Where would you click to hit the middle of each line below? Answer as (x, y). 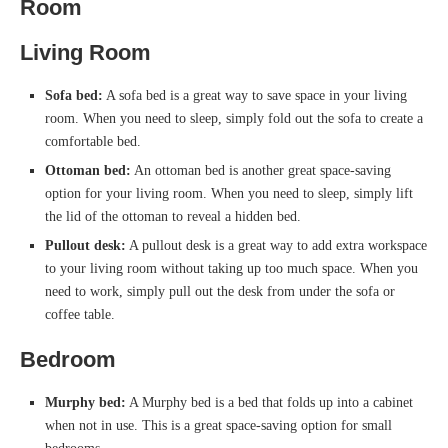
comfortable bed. (93, 142)
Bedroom (68, 360)
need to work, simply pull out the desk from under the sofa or (220, 292)
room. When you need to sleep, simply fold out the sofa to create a (234, 119)
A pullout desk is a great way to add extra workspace (276, 246)
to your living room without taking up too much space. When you (231, 269)
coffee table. (80, 315)
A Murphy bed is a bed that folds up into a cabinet (269, 403)
